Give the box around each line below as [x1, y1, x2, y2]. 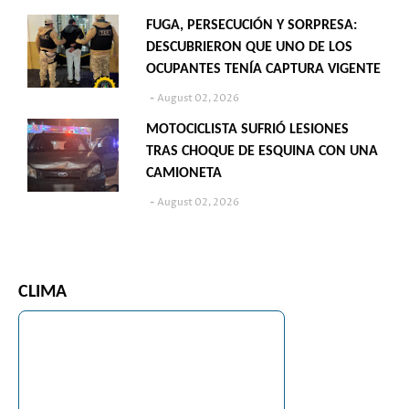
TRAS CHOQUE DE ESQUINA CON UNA [146, 143, 378, 159]
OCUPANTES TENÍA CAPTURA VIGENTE [146, 61, 381, 77]
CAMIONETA [146, 165, 222, 181]
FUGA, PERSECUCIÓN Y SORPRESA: [146, 17, 357, 33]
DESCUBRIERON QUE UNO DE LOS [146, 39, 352, 55]
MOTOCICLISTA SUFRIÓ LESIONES [146, 121, 349, 137]
